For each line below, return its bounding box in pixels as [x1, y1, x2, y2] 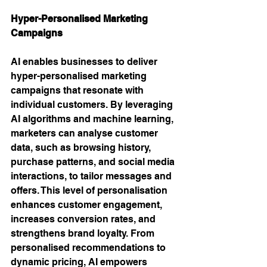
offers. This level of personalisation [11, 185, 170, 196]
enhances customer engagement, [11, 199, 164, 210]
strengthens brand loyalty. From [11, 228, 157, 239]
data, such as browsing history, [11, 142, 153, 153]
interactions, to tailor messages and [11, 170, 174, 182]
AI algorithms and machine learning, [11, 113, 176, 125]
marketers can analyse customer [11, 128, 160, 139]
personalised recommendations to [11, 242, 168, 253]
